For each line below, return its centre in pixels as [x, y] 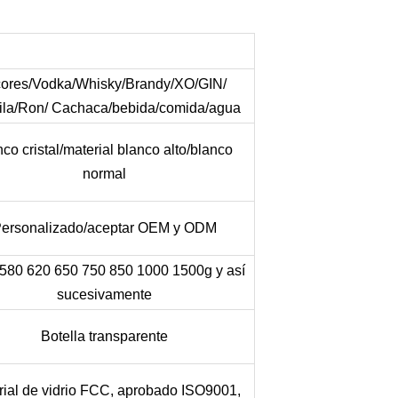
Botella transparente [104, 336]
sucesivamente [104, 294]
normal [104, 173]
